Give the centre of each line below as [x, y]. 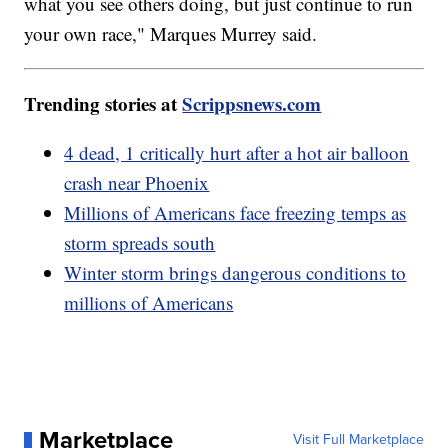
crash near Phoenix [137, 182]
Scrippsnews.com [252, 103]
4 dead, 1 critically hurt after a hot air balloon [237, 152]
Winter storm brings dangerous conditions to [235, 272]
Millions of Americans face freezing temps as [235, 212]
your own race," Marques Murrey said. [171, 33]
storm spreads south [140, 242]
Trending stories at [103, 103]
